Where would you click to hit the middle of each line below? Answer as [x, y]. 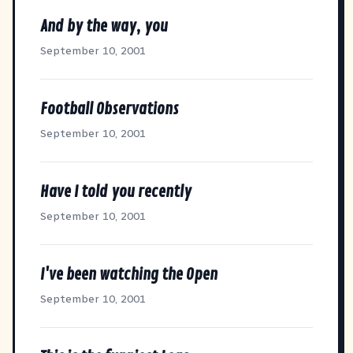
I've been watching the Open [129, 274]
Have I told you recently [116, 191]
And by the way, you [104, 26]
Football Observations [110, 109]
